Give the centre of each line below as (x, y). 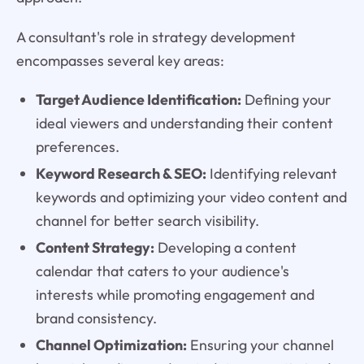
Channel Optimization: (111, 345)
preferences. (77, 147)
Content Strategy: (95, 248)
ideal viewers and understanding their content (184, 123)
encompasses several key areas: (120, 60)
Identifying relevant (271, 174)
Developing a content (225, 248)
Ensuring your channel (260, 345)
